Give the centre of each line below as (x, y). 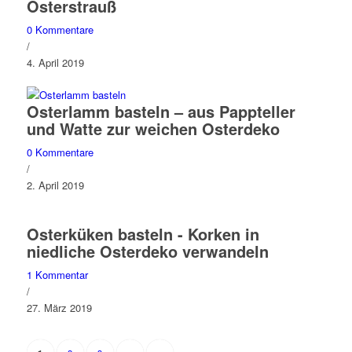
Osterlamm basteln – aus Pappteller (161, 111)
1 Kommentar (57, 275)
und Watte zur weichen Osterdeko (153, 128)
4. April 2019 (55, 62)
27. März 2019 (59, 308)
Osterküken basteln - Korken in (143, 234)
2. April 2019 (55, 185)
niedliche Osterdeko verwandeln (147, 251)
